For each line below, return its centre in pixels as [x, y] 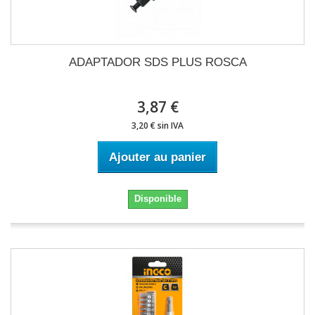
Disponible [157, 199]
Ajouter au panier [157, 157]
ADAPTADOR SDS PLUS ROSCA [157, 62]
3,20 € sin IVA [157, 126]
